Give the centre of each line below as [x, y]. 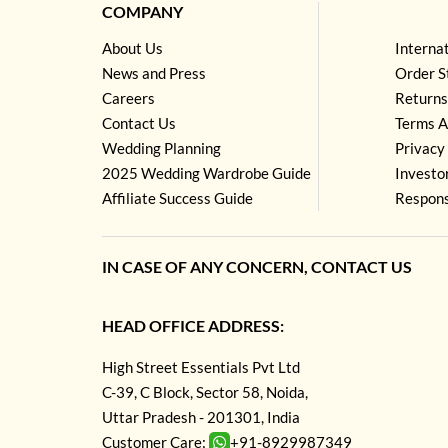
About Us [132, 47]
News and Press [154, 72]
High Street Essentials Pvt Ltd [201, 366]
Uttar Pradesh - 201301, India [201, 416]
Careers [128, 97]
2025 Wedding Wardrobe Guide [206, 172]
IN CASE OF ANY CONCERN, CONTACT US [257, 266]
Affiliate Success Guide [177, 197]
